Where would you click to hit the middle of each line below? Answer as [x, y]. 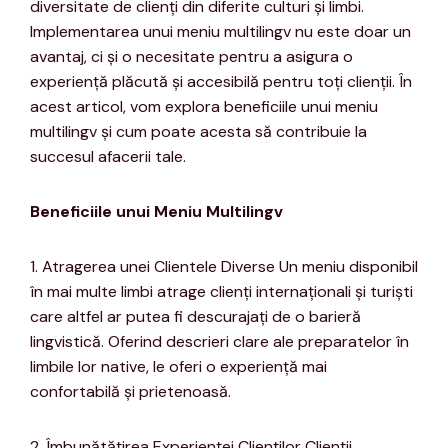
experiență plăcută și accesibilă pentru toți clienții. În [221, 82]
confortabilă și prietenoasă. [130, 392]
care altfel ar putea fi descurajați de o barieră [195, 317]
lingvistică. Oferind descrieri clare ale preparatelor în [219, 342]
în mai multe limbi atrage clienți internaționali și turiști [221, 292]
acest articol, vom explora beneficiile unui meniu [204, 107]
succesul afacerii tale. [108, 157]
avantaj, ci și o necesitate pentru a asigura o [191, 57]
